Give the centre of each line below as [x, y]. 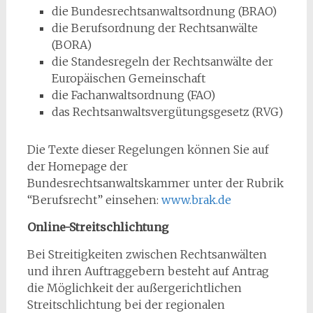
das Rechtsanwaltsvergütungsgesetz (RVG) [167, 112]
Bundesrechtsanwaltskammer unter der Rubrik [155, 183]
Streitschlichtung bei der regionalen [126, 305]
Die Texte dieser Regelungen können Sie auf [148, 150]
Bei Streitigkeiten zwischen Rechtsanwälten [147, 254]
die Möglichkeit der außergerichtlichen [134, 288]
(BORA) [71, 45]
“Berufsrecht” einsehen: [94, 200]
